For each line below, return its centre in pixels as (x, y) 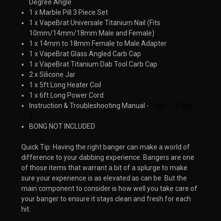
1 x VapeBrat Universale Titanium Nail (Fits (95, 22)
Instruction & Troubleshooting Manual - (90, 105)
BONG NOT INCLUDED (62, 126)
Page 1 (162, 105)
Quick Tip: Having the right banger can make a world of (106, 147)
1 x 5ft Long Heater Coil (65, 85)
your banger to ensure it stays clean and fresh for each (106, 199)
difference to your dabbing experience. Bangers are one (108, 157)
